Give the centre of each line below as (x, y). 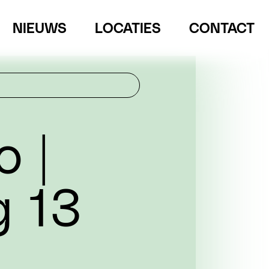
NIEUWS (40, 27)
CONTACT (222, 27)
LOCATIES (128, 27)
